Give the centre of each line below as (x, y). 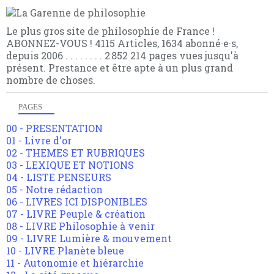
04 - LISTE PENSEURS (59, 177)
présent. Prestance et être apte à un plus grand (120, 68)
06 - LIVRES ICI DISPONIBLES (77, 202)
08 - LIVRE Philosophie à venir (80, 226)
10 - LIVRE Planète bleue (65, 251)
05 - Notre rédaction (54, 190)
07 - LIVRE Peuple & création (76, 214)
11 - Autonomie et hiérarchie (75, 263)
